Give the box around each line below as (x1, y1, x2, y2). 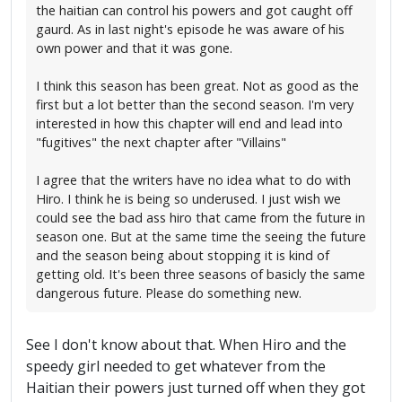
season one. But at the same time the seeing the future (36, 228, 366, 246)
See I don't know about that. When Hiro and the (26, 335, 346, 355)
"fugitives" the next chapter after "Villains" (36, 134, 286, 152)
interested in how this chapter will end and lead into (36, 115, 343, 133)
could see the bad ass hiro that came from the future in (36, 209, 365, 227)
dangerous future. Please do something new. (36, 284, 301, 302)
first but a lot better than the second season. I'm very (36, 96, 354, 114)
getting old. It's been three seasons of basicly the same (36, 266, 365, 284)
